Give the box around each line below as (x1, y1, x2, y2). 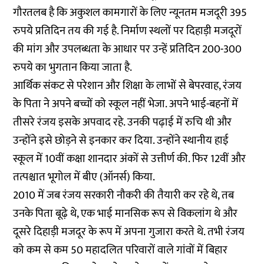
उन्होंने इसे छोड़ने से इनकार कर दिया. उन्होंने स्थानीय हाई (13, 131, 229, 150)
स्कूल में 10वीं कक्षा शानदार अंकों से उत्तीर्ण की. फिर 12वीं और (13, 149, 246, 168)
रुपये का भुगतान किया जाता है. (13, 58, 133, 77)
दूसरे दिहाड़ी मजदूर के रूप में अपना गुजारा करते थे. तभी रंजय (13, 222, 245, 241)
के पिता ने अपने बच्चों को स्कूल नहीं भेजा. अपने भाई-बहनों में (13, 94, 239, 113)
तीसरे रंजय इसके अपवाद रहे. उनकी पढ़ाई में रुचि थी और (13, 113, 232, 131)
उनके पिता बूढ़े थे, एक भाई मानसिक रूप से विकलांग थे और (13, 204, 238, 223)
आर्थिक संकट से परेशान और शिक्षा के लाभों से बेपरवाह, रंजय (13, 76, 242, 95)
